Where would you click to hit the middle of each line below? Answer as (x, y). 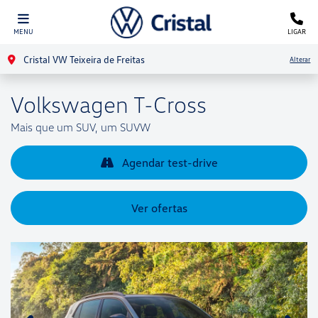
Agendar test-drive (168, 163)
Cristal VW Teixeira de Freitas (83, 59)
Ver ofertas (159, 208)
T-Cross (168, 104)
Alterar (300, 59)
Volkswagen (70, 104)
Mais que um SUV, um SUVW (81, 127)
